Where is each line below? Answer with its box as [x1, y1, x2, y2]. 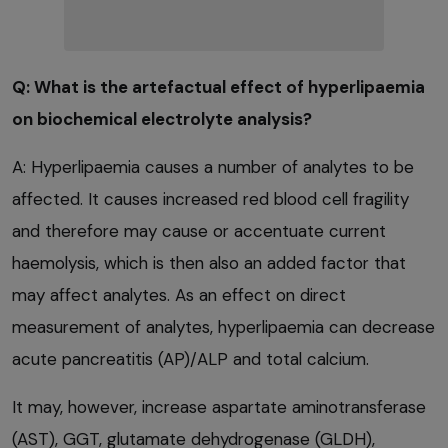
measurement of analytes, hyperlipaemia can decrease [12, 315, 435, 338]
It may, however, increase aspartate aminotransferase [12, 395, 426, 418]
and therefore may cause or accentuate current [12, 219, 386, 242]
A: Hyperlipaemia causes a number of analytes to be [12, 155, 414, 178]
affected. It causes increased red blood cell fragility [12, 187, 409, 210]
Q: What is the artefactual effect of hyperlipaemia [12, 75, 425, 98]
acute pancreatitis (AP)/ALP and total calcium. [12, 347, 369, 370]
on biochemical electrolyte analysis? [12, 107, 312, 130]
